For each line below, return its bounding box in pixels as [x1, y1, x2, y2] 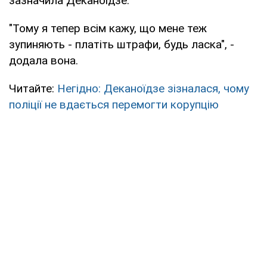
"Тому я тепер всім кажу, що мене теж [9, 21, 207, 35]
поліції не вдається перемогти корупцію [9, 97, 219, 111]
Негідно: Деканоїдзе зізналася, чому [57, 81, 249, 95]
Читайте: [9, 81, 57, 95]
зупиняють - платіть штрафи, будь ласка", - [9, 37, 234, 51]
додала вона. [9, 53, 78, 67]
